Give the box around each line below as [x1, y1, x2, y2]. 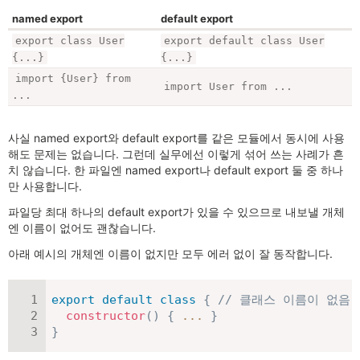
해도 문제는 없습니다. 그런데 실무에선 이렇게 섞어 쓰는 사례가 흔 [8, 147, 344, 162]
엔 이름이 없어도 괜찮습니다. [8, 221, 156, 235]
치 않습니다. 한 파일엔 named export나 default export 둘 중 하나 [8, 163, 343, 178]
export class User [15, 35, 125, 47]
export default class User [164, 35, 325, 47]
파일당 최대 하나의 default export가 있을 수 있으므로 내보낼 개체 [8, 205, 345, 219]
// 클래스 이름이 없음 [218, 292, 350, 308]
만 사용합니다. [8, 179, 82, 194]
